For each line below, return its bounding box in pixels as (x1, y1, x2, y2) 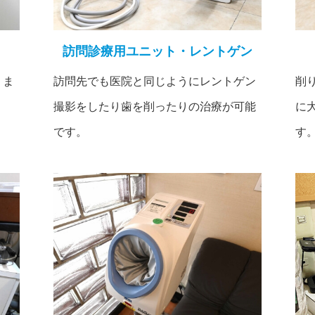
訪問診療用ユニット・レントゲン (63, 44, 252, 59)
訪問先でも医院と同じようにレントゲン (53, 75, 257, 88)
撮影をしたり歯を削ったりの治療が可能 (53, 101, 257, 113)
